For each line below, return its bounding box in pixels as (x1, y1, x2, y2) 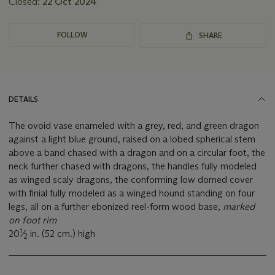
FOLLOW (56, 30, 87, 40)
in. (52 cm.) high (28, 228, 95, 240)
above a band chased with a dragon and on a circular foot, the (9, 147, 265, 159)
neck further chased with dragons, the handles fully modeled (9, 160, 257, 172)
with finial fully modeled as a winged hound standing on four (9, 187, 255, 199)
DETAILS (9, 95, 38, 104)
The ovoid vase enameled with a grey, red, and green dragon (9, 120, 259, 132)
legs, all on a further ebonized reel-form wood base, (9, 201, 223, 213)
